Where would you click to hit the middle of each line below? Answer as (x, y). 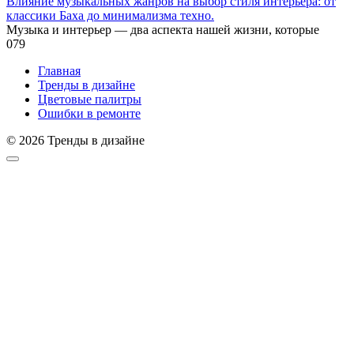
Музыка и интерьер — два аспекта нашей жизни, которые (163, 29)
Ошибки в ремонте (89, 113)
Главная (59, 70)
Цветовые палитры (90, 99)
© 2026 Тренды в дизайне (75, 140)
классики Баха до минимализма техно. (110, 15)
